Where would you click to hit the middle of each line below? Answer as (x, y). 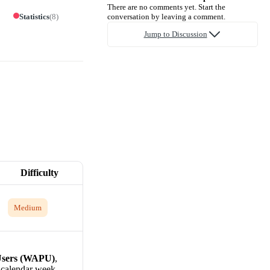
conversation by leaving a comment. (166, 16)
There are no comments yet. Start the (166, 7)
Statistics (34, 16)
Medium (28, 207)
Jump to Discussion (175, 34)
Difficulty (39, 172)
